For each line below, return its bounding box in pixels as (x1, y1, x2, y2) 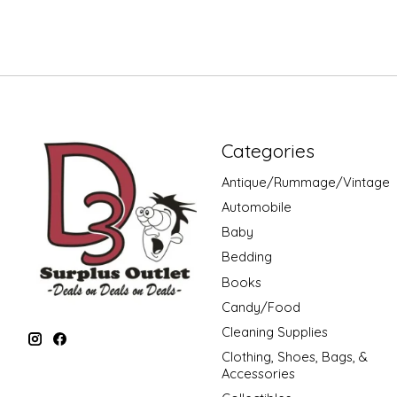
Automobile (221, 198, 292, 216)
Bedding (221, 248, 272, 266)
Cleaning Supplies (221, 323, 328, 340)
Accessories (221, 365, 295, 383)
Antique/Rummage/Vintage (221, 174, 390, 191)
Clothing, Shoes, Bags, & (221, 348, 368, 366)
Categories (221, 138, 315, 162)
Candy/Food (221, 298, 300, 315)
